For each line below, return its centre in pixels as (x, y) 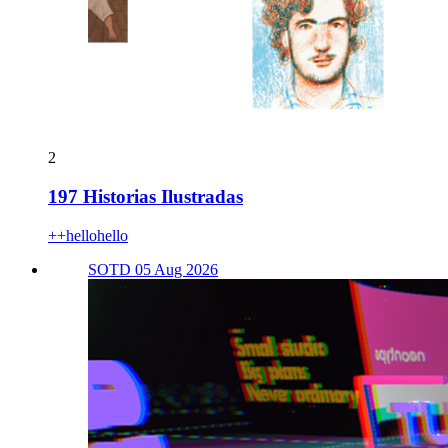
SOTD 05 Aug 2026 (153, 269)
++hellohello (88, 235)
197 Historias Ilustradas (145, 196)
